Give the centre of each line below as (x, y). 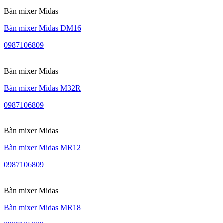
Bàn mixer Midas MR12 (42, 147)
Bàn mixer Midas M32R (42, 88)
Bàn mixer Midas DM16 (43, 28)
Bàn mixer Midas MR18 (42, 207)
